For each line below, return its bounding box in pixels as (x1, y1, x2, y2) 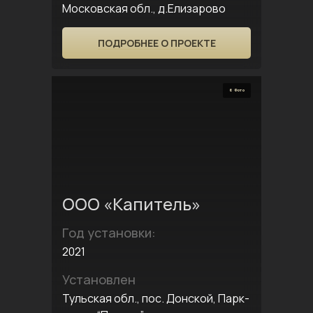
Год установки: (62, 224, 156, 241)
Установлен (62, 271, 136, 288)
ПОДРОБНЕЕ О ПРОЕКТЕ (97, 36, 216, 50)
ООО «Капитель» (62, 192, 201, 215)
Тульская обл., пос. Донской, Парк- (62, 291, 249, 306)
